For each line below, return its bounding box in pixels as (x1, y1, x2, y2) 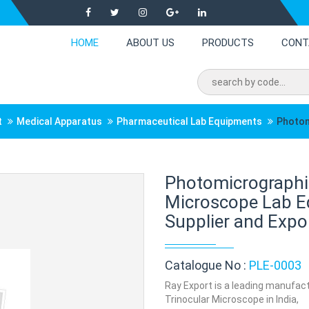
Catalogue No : (165, 258, 249, 272)
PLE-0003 (249, 258, 301, 272)
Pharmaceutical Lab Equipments (117, 116, 262, 127)
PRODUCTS (202, 37, 254, 49)
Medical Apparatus (17, 116, 102, 127)
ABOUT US (126, 37, 175, 49)
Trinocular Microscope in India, (165, 294, 299, 305)
